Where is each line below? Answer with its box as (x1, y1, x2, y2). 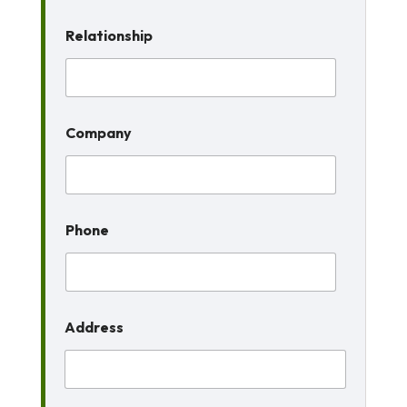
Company (65, 124, 132, 142)
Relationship (65, 26, 153, 45)
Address (64, 318, 124, 336)
